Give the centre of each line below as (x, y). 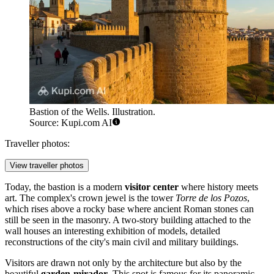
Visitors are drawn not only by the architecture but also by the (123, 263)
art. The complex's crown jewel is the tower (90, 198)
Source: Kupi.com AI (71, 123)
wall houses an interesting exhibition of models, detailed (113, 231)
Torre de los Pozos (211, 198)
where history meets (218, 187)
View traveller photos (47, 166)
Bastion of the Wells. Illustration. (92, 112)
